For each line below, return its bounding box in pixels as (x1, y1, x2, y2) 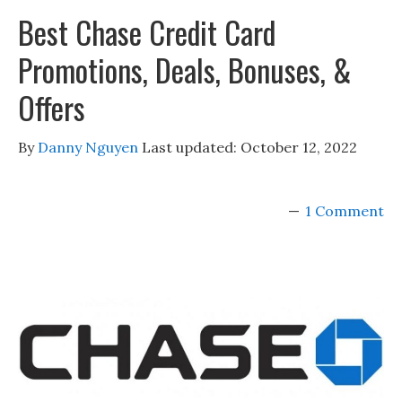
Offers (18, 84, 85, 130)
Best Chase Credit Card (18, 9, 275, 55)
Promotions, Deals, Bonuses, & (18, 47, 351, 92)
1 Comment (305, 202, 384, 220)
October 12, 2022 (240, 138, 357, 156)
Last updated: (138, 138, 240, 156)
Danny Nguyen (38, 138, 138, 156)
